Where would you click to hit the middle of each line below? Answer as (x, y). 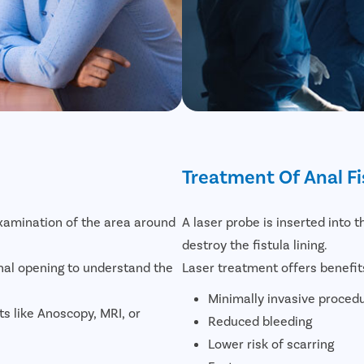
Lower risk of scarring (271, 343)
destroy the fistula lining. (255, 244)
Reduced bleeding (260, 320)
